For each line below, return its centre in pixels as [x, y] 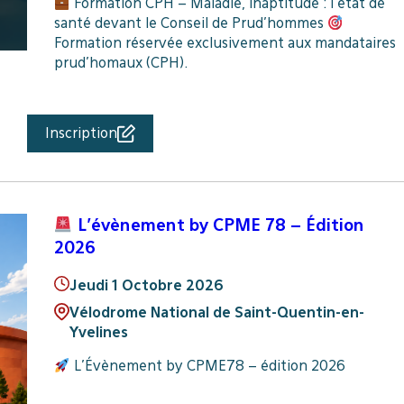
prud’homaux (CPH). [120, 63]
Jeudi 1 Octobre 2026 [146, 285]
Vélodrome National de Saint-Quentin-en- [216, 312]
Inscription [81, 133]
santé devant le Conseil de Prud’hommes [190, 23]
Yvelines [98, 332]
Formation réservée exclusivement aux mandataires [225, 43]
